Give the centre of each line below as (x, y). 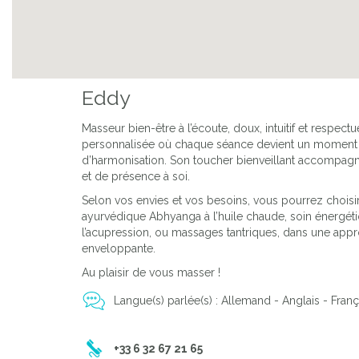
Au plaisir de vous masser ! (151, 273)
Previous (48, 52)
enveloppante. (119, 249)
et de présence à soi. (136, 177)
